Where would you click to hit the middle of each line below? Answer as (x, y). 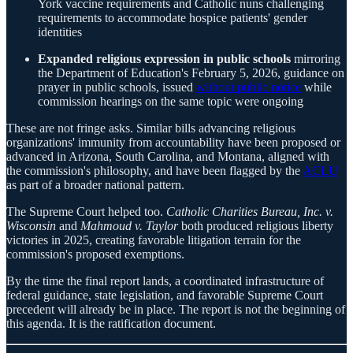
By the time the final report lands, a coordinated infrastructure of (165, 281)
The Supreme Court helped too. (86, 212)
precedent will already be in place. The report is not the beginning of (176, 310)
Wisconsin (31, 226)
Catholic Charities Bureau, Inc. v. (250, 212)
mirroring (316, 59)
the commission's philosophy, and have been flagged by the (154, 171)
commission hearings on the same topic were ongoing (171, 102)
